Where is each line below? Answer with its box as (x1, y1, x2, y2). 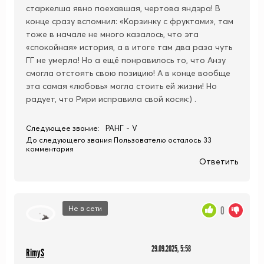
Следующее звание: (26, 123, 100, 133)
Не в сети (68, 203, 102, 213)
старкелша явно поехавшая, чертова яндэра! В (26, 2, 220, 14)
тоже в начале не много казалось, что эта (26, 28, 199, 39)
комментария (26, 144, 74, 153)
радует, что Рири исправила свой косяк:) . (26, 93, 196, 104)
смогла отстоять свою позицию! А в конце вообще (26, 67, 230, 78)
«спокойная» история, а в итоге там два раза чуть (26, 41, 232, 52)
